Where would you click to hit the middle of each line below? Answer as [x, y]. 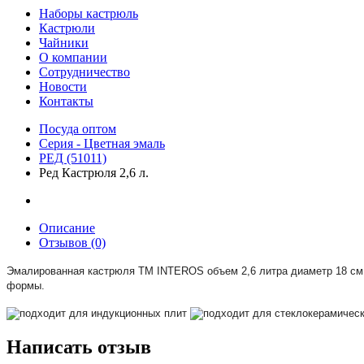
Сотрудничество [84, 72]
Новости [63, 87]
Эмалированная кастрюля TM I [83, 271]
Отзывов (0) [72, 243]
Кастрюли [67, 28]
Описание [67, 228]
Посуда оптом [78, 129]
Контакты [66, 101]
